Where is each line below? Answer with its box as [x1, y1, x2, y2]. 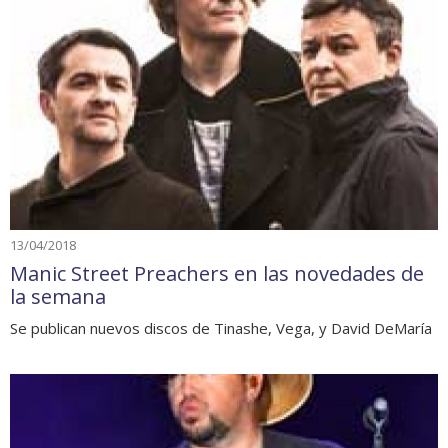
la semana [10, 282, 106, 310]
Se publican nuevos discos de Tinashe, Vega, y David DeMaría [10, 317, 432, 338]
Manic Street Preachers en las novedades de [10, 259, 424, 287]
